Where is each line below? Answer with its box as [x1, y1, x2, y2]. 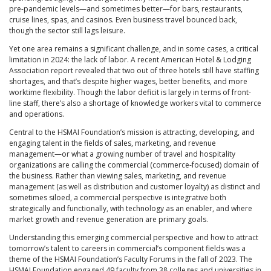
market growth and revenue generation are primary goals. [9, 214, 208, 225]
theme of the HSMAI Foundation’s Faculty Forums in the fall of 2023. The [9, 254, 252, 265]
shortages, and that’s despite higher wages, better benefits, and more [9, 76, 247, 87]
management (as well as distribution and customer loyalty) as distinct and [9, 181, 260, 192]
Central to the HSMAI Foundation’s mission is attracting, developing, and [9, 127, 255, 138]
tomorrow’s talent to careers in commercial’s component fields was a [9, 243, 246, 254]
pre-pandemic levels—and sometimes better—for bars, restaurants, [9, 4, 243, 15]
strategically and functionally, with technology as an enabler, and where [9, 203, 252, 214]
